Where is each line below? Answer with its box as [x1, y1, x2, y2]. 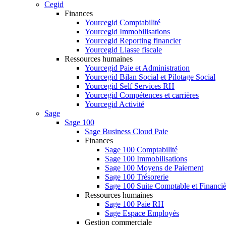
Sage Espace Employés [105, 209, 179, 217]
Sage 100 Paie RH [105, 200, 164, 208]
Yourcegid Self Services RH [85, 82, 175, 90]
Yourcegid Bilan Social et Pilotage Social [85, 73, 215, 81]
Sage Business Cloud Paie [85, 127, 168, 136]
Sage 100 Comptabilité [105, 145, 178, 154]
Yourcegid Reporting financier [85, 36, 181, 45]
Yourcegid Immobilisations [85, 27, 170, 36]
